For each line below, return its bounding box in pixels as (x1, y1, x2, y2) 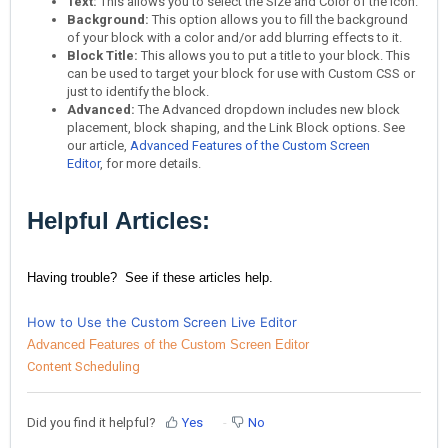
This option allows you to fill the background (152, 11, 408, 27)
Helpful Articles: (27, 206, 210, 234)
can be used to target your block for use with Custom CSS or (67, 65, 415, 81)
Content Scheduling (27, 358, 140, 374)
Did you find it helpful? (27, 415, 156, 431)
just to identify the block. (67, 83, 209, 99)
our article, (67, 137, 130, 153)
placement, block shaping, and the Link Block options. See (67, 119, 405, 135)
